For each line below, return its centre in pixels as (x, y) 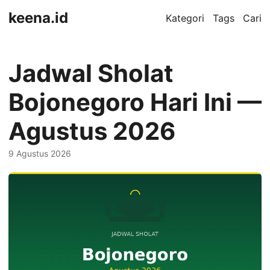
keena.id (38, 18)
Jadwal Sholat (91, 73)
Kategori (185, 18)
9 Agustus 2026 (40, 153)
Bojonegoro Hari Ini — (135, 102)
